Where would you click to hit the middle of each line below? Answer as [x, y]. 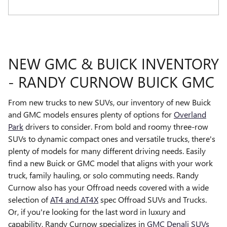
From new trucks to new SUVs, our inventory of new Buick [109, 102]
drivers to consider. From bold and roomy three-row [116, 126]
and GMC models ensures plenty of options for [91, 114]
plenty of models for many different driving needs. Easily [107, 150]
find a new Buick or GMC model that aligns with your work [110, 163]
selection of [29, 199]
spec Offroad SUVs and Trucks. [153, 199]
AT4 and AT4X [74, 199]
